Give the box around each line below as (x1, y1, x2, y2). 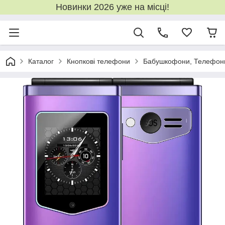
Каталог (28, 57, 54, 65)
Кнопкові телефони (67, 57, 130, 65)
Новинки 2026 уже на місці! (56, 2, 169, 12)
